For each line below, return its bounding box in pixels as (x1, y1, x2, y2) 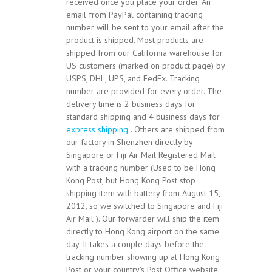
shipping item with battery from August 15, (66, 188, 220, 199)
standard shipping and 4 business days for (66, 111, 220, 123)
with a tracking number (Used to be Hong (66, 162, 216, 174)
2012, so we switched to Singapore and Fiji (66, 200, 223, 212)
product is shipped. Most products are (66, 35, 203, 46)
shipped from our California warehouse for (66, 47, 223, 59)
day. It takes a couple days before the (66, 239, 204, 250)
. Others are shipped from (128, 124, 225, 135)
